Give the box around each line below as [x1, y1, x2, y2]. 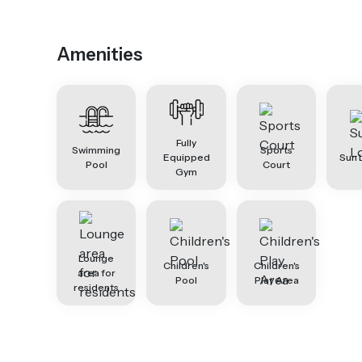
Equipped [162, 151, 210, 163]
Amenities [57, 44, 142, 65]
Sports [260, 144, 293, 156]
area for [77, 267, 116, 279]
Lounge [78, 252, 115, 264]
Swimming [72, 144, 121, 156]
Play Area [254, 274, 299, 286]
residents [74, 281, 120, 293]
